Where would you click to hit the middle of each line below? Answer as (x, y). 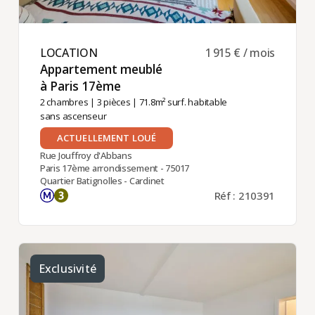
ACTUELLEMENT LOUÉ (107, 138)
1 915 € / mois (240, 52)
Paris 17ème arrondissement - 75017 (115, 168)
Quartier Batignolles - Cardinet (102, 181)
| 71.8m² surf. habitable (179, 102)
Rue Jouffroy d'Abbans (86, 156)
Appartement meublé (101, 69)
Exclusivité (67, 269)
